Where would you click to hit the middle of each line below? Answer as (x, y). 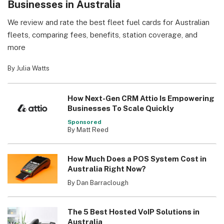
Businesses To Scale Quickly (120, 108)
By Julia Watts (28, 68)
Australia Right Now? (106, 168)
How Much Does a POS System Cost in (137, 158)
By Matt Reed (88, 129)
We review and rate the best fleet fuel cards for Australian (108, 22)
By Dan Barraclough (98, 182)
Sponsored (84, 122)
